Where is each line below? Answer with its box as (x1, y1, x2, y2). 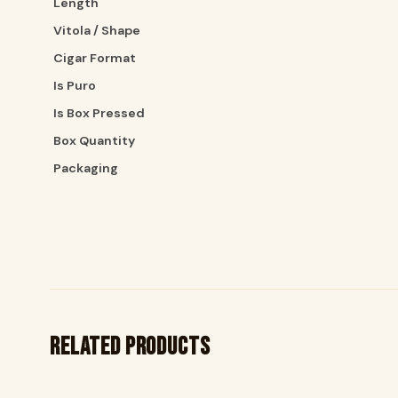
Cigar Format (53, 50, 136, 67)
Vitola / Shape (53, 22, 140, 39)
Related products (50, 332, 211, 362)
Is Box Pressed (53, 105, 145, 122)
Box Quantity (53, 132, 135, 149)
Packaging (53, 160, 118, 177)
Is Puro (53, 77, 96, 94)
